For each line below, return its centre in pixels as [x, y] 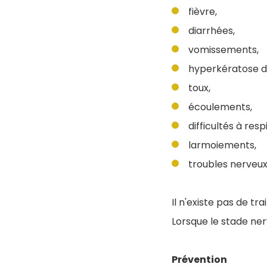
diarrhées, [212, 31]
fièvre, [203, 12]
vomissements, [223, 50]
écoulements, [220, 107]
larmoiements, [222, 145]
